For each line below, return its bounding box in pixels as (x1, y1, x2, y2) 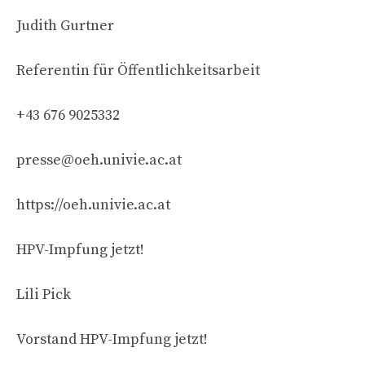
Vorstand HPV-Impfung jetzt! (16, 329, 208, 349)
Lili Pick (16, 284, 71, 304)
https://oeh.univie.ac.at (16, 195, 170, 214)
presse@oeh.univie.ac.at (16, 150, 182, 169)
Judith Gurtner (16, 15, 114, 35)
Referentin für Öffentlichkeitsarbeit (16, 60, 260, 80)
